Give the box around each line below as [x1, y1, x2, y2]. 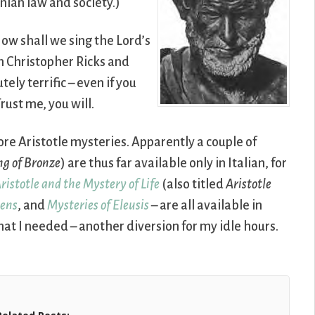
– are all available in [149, 198, 263, 213]
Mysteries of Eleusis [47, 198, 150, 213]
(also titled [160, 177, 226, 192]
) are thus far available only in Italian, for [60, 156, 288, 171]
